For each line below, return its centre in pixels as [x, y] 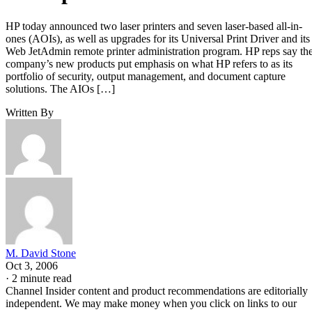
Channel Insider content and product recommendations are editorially [157, 290]
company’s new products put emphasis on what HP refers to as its [149, 63]
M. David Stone [41, 253]
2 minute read [42, 278]
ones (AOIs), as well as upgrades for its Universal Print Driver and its [158, 38]
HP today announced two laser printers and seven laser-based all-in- [154, 26]
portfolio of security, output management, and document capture [146, 76]
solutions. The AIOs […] [60, 88]
